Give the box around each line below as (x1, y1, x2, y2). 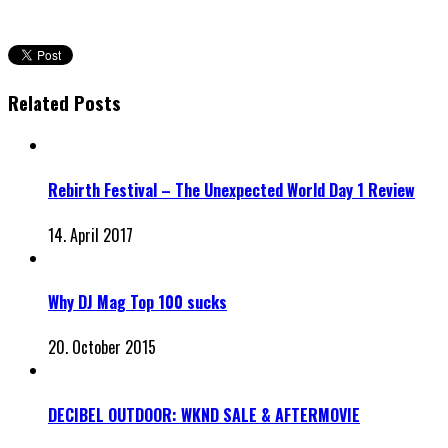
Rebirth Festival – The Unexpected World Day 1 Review (48, 177, 415, 202)
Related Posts (8, 88, 121, 116)
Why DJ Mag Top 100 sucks (48, 290, 227, 315)
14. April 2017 (48, 222, 133, 247)
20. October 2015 (48, 335, 156, 360)
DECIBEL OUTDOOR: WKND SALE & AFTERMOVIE (48, 402, 360, 427)
